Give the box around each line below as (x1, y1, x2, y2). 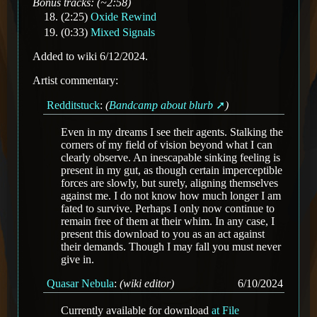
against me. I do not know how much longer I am (61, 190, 281, 202)
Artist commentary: (33, 74, 118, 86)
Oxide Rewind (91, 11, 156, 23)
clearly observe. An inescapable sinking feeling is (61, 151, 280, 164)
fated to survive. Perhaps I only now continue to (61, 202, 275, 215)
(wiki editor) (120, 277, 174, 290)
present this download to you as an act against (61, 228, 265, 241)
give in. (61, 253, 94, 266)
